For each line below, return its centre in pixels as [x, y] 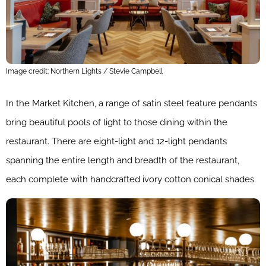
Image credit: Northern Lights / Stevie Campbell [84, 72]
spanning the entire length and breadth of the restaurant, [123, 161]
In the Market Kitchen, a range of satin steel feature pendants [132, 104]
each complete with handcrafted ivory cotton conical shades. [131, 180]
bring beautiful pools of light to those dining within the [117, 123]
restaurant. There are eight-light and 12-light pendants [116, 142]
